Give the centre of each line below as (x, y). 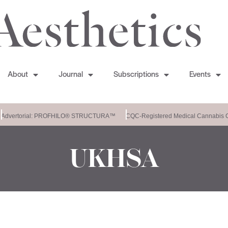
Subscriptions (136, 75)
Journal (70, 75)
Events (200, 75)
